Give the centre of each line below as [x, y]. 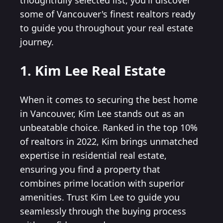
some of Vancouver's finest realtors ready [108, 14]
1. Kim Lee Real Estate [93, 71]
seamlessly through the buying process [103, 211]
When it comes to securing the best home [109, 99]
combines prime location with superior [102, 183]
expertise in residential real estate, [93, 155]
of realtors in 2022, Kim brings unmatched [109, 141]
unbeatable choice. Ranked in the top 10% [109, 127]
